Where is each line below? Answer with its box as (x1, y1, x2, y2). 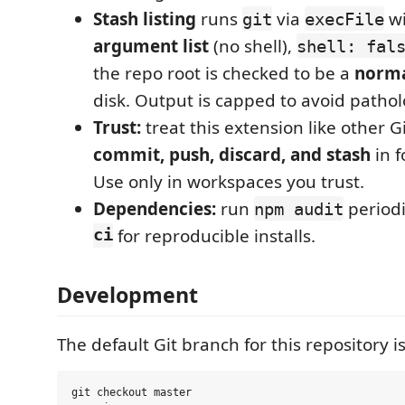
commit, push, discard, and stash (93, 142, 371, 166)
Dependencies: (93, 196, 216, 221)
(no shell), (209, 33, 297, 58)
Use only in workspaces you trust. (93, 169, 364, 193)
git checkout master (71, 386, 192, 399)
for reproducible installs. (113, 223, 316, 248)
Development (57, 280, 198, 309)
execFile (305, 8, 384, 29)
